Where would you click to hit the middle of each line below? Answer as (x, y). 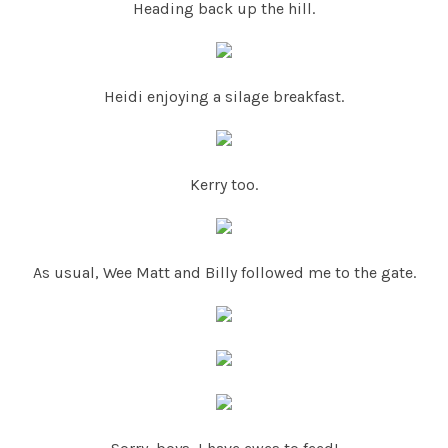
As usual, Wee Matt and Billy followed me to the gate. (224, 273)
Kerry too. (224, 185)
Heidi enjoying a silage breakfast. (224, 97)
